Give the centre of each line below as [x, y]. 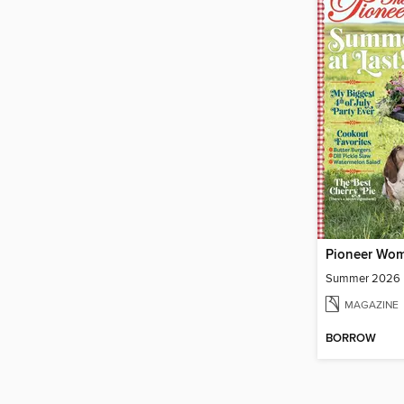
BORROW [351, 339]
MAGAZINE [372, 305]
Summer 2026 [363, 279]
